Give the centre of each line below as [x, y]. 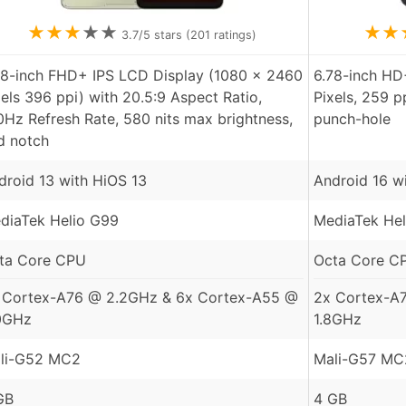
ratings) [233, 35]
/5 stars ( [164, 35]
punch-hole [352, 119]
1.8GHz [338, 319]
